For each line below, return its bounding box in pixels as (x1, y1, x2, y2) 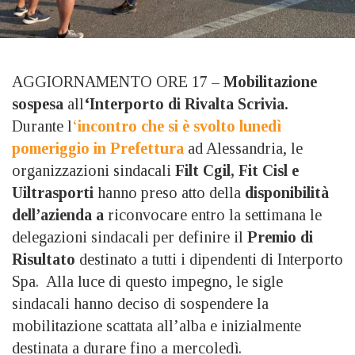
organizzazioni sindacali (12, 161, 175, 179)
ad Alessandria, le (184, 139, 303, 157)
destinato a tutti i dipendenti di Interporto (75, 250, 343, 268)
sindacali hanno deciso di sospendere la (12, 294, 269, 312)
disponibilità (245, 183, 329, 201)
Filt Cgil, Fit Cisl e (175, 161, 299, 179)
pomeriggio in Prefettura (12, 139, 184, 157)
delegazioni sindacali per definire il (12, 227, 247, 246)
